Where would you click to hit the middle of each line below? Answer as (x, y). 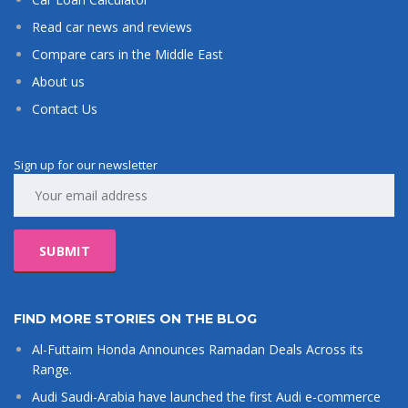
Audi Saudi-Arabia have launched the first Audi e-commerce (206, 397)
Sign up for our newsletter (86, 165)
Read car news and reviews (112, 27)
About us (58, 82)
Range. (52, 370)
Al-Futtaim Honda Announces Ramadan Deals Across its (198, 350)
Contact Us (65, 109)
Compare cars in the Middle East (127, 55)
